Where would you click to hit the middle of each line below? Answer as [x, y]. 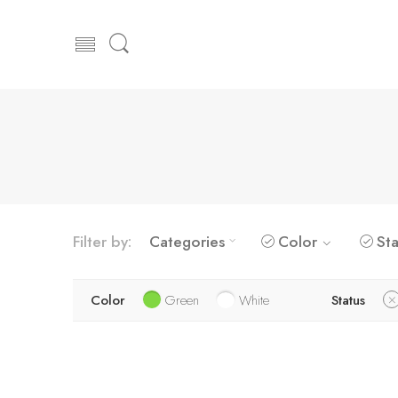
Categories [187, 241]
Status [348, 300]
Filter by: [102, 241]
